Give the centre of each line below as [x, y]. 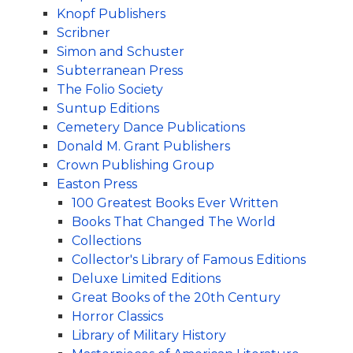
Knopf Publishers [111, 14]
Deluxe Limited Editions [146, 279]
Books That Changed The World [173, 222]
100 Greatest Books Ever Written [175, 203]
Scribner [83, 33]
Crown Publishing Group [135, 165]
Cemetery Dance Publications [150, 127]
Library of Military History [149, 335]
